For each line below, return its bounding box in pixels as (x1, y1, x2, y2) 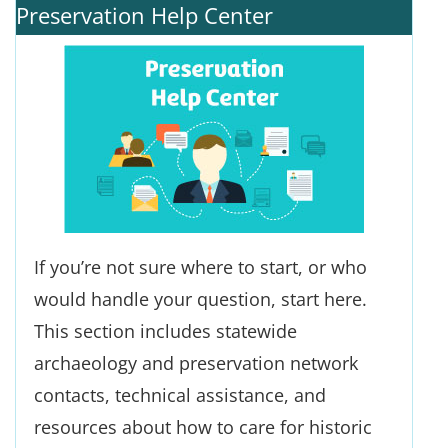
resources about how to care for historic (34, 415, 372, 439)
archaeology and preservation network (34, 351, 358, 375)
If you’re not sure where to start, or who (34, 255, 367, 279)
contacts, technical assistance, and (34, 383, 326, 407)
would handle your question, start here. (34, 287, 367, 311)
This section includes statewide (34, 319, 297, 343)
